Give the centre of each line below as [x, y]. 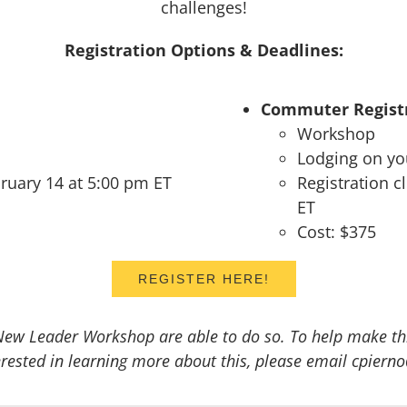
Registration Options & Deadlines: [203, 50]
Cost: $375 [337, 232]
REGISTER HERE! [203, 279]
